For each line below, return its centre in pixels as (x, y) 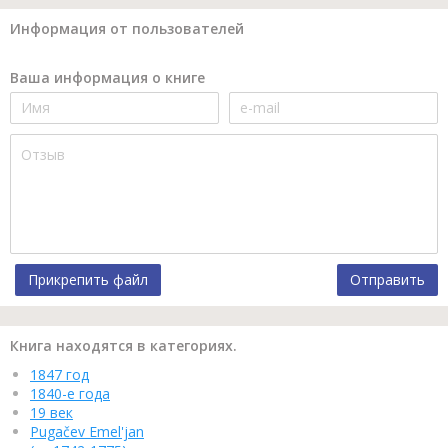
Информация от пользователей (127, 28)
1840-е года (70, 393)
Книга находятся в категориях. (123, 345)
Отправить (387, 279)
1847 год (59, 374)
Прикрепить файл (88, 279)
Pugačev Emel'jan (87, 431)
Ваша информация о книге (107, 77)
